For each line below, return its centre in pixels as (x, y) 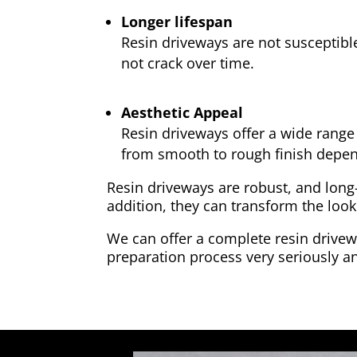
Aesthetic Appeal (182, 112)
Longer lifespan (177, 21)
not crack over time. (188, 63)
